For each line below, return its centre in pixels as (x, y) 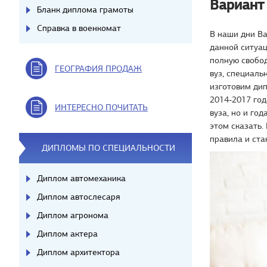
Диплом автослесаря (78, 197)
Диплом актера (67, 234)
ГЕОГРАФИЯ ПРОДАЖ (98, 69)
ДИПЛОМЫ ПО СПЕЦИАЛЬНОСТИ (108, 148)
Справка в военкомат (79, 28)
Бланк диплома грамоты (85, 10)
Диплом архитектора (78, 252)
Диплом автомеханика (81, 178)
